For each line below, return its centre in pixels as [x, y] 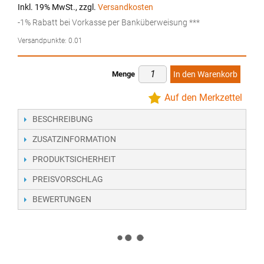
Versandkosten [126, 7]
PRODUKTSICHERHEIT [74, 159]
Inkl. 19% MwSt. [47, 7]
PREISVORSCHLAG [68, 179]
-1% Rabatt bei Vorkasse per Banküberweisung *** [109, 22]
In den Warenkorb [205, 74]
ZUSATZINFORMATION [74, 139]
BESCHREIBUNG [63, 119]
